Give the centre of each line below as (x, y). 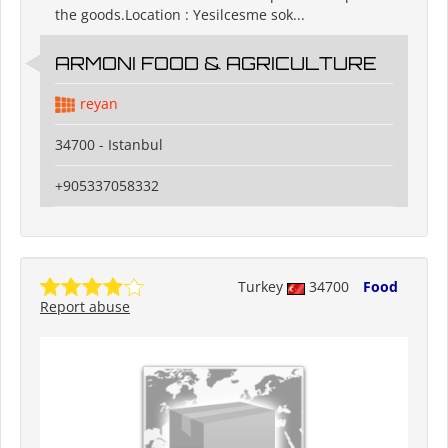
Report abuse (85, 307)
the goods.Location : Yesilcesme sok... (180, 15)
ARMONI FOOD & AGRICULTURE (216, 63)
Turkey (262, 287)
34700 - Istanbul (109, 145)
